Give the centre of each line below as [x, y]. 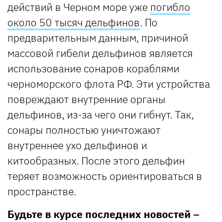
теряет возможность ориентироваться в [105, 176]
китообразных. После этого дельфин [96, 161]
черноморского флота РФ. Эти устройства [109, 84]
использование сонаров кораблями [93, 69]
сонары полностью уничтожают [84, 130]
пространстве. [42, 192]
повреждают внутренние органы [86, 99]
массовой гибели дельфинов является [100, 53]
